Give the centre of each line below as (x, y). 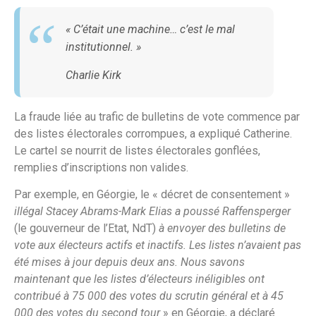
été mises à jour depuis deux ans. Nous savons (129, 262)
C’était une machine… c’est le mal (154, 30)
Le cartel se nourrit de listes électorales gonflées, (137, 151)
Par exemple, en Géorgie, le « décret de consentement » (152, 195)
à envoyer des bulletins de (221, 229)
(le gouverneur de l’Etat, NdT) (85, 229)
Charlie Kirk (93, 75)
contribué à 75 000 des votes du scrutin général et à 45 (149, 296)
